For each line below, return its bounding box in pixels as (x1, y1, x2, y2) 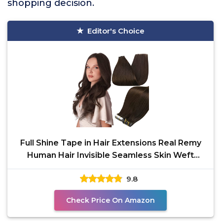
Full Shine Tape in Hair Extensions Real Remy (20, 138, 201, 147)
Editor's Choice (87, 26, 145, 36)
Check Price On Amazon (66, 196, 155, 205)
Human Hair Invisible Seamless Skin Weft (27, 150, 194, 160)
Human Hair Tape (74, 163, 147, 172)
